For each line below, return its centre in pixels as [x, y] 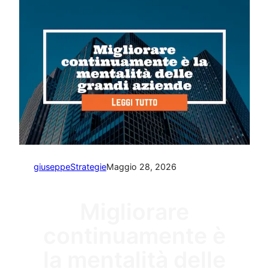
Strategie [88, 167]
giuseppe [52, 167]
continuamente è [134, 235]
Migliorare [134, 211]
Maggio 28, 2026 [141, 167]
